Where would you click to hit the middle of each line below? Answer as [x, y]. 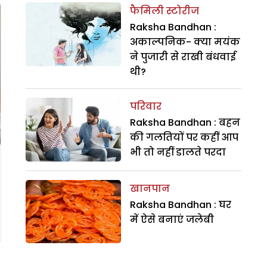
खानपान [150, 188]
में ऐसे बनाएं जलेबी [172, 219]
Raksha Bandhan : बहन [185, 122]
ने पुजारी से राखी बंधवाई [183, 57]
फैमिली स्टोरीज [164, 11]
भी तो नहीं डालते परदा [178, 152]
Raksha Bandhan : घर [180, 204]
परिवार [145, 106]
